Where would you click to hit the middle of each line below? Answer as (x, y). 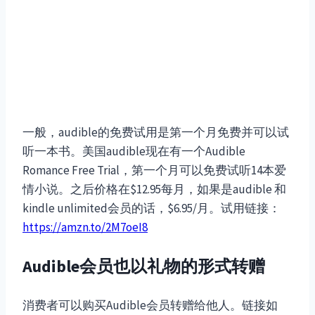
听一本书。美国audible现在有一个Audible (134, 152)
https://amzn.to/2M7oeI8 (85, 227)
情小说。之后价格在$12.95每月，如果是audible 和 (154, 189)
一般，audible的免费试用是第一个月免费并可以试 (156, 133)
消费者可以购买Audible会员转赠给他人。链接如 (150, 306)
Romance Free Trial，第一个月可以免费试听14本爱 (154, 171)
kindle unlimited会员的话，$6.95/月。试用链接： (152, 208)
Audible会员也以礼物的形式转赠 (144, 266)
